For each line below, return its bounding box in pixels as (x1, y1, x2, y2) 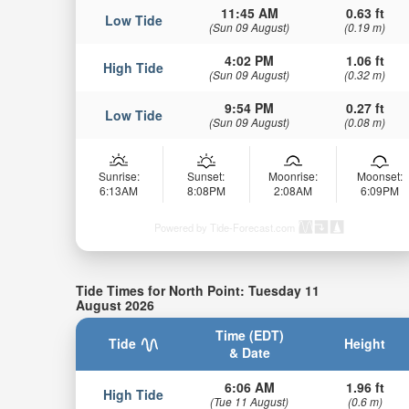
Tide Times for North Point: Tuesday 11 (75, 280, 320, 299)
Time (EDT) (215, 326, 284, 345)
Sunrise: (98, 167, 140, 184)
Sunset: (187, 167, 225, 184)
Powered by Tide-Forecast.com (153, 219, 295, 235)
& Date (228, 343, 270, 362)
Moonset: (356, 167, 403, 184)
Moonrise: (267, 167, 318, 184)
